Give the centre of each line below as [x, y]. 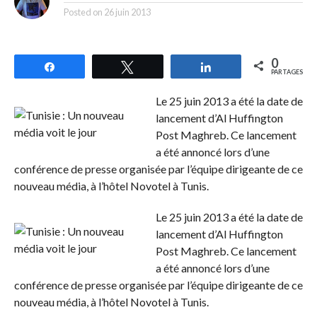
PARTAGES [287, 72]
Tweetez [162, 66]
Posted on [83, 12]
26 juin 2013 [127, 12]
